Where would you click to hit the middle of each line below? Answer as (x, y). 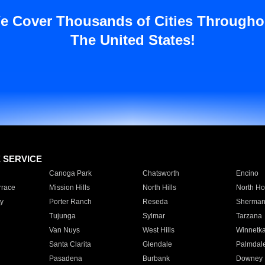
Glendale (157, 244)
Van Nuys (64, 230)
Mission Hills (69, 188)
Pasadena (65, 258)
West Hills (158, 230)
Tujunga (62, 216)
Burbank (156, 258)
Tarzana (249, 216)
